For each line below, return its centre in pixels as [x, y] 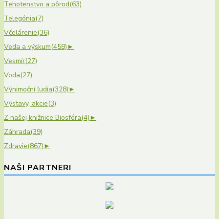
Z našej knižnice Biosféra [43, 118]
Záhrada [17, 132]
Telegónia [20, 19]
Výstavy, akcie [26, 104]
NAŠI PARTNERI [38, 168]
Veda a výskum [27, 47]
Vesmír [14, 61]
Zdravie [16, 146]
